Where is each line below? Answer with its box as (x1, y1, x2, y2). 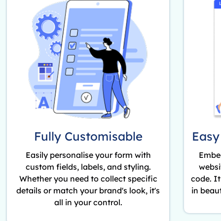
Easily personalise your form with (25, 150, 151, 160)
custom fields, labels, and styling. (25, 162, 151, 172)
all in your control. (54, 197, 122, 208)
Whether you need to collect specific (19, 174, 157, 184)
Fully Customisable (34, 129, 143, 144)
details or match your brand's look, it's (16, 185, 160, 196)
